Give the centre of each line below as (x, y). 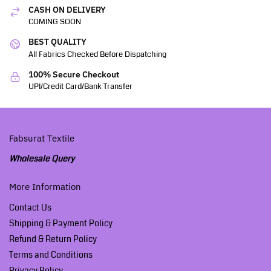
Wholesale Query (42, 159)
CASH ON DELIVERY (67, 9)
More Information (45, 187)
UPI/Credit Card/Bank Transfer (80, 87)
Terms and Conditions (51, 254)
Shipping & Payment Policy (61, 223)
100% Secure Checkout (74, 74)
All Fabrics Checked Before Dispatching (97, 54)
